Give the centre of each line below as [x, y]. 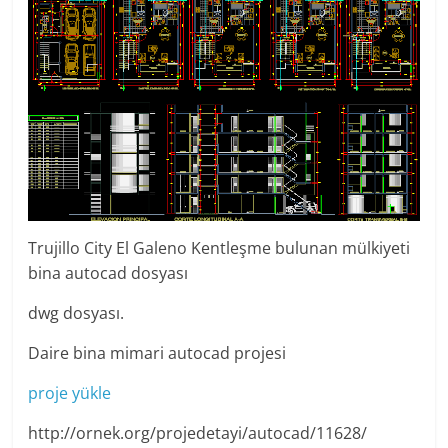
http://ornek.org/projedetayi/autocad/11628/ [198, 433]
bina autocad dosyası [108, 273]
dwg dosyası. [76, 313]
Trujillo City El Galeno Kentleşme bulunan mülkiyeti [219, 248]
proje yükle [70, 393]
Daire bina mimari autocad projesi [157, 353]
